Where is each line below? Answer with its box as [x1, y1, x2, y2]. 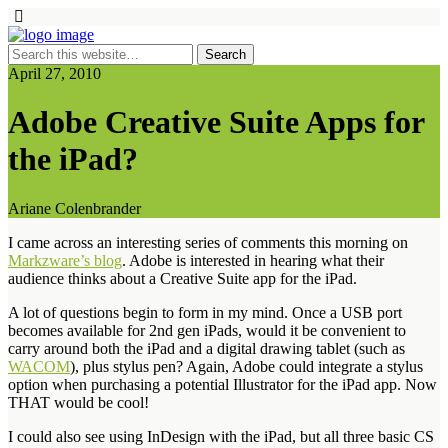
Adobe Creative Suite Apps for [8, 104, 424, 141]
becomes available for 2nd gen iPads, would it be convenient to [8, 321, 406, 339]
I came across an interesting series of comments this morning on [8, 233, 408, 251]
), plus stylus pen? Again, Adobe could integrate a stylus [70, 357, 423, 375]
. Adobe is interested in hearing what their [122, 251, 384, 269]
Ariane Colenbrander [8, 199, 141, 217]
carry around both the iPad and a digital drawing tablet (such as [8, 339, 405, 357]
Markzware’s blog [8, 251, 122, 269]
